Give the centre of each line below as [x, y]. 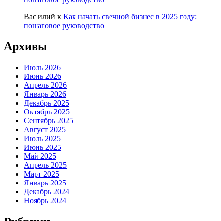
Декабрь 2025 [46, 103]
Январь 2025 [45, 183]
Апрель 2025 [45, 165]
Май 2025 [40, 156]
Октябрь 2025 [47, 112]
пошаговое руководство [64, 26]
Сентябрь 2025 [48, 121]
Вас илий [39, 17]
